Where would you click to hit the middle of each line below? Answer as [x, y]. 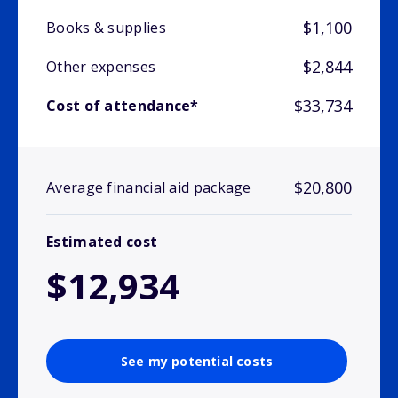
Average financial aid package [149, 188]
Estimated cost [102, 242]
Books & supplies [106, 28]
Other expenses [101, 67]
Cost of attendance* [123, 106]
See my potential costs [197, 362]
